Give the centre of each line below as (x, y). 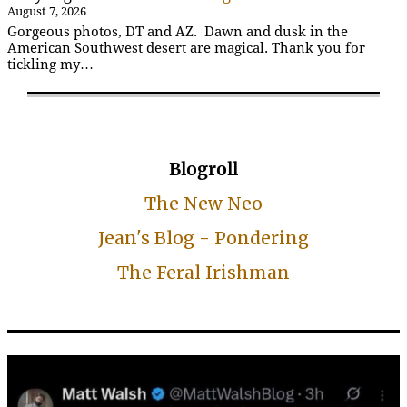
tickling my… (50, 64)
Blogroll (203, 169)
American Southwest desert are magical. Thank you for (186, 48)
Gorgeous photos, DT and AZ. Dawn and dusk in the (178, 31)
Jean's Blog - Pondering (203, 238)
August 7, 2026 (47, 11)
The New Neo (203, 203)
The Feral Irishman (203, 272)
